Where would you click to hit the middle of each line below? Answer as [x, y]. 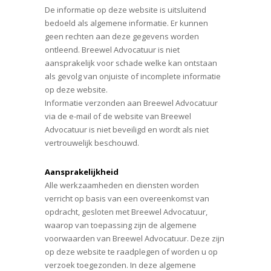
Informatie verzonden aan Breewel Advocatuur [131, 103]
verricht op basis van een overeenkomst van [127, 198]
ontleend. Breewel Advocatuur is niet [112, 50]
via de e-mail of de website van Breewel [118, 116]
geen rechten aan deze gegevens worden [122, 36]
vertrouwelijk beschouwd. [92, 143]
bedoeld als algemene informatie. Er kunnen [126, 23]
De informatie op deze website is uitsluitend [126, 10]
